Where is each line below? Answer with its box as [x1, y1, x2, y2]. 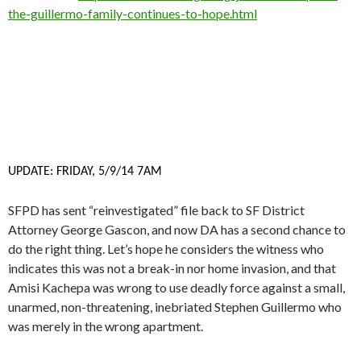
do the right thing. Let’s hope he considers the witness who [8, 241, 324, 257]
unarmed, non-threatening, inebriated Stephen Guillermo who [8, 299, 342, 315]
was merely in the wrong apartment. [8, 318, 203, 334]
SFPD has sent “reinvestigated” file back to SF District [8, 202, 305, 218]
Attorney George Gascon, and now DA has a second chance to [8, 222, 346, 238]
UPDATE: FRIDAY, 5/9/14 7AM [8, 165, 162, 179]
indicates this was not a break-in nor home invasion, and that [8, 260, 336, 276]
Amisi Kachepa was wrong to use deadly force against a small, [8, 280, 345, 296]
